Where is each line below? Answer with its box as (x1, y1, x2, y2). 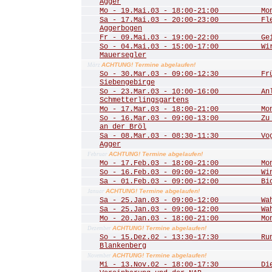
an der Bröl (100, 123, 146, 131)
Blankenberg (100, 242, 146, 250)
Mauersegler (100, 51, 146, 59)
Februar (87, 151, 109, 157)
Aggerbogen (100, 24, 142, 33)
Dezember (87, 225, 112, 231)
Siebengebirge (100, 78, 155, 87)
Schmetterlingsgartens (100, 96, 189, 104)
